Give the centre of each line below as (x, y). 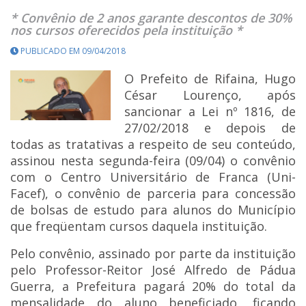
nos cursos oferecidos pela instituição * (126, 30)
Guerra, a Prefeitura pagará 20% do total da (153, 286)
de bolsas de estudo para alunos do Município (153, 209)
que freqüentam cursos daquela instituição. (139, 226)
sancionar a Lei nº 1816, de (210, 111)
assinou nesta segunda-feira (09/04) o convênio (153, 160)
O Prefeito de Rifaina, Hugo (210, 78)
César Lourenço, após (210, 95)
